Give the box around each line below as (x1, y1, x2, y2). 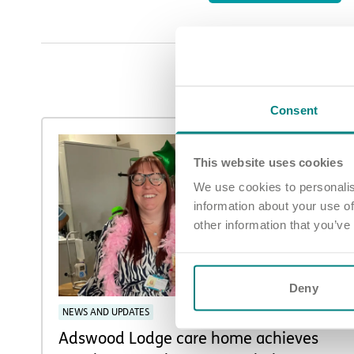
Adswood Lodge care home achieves (58, 330, 318, 348)
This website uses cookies (193, 155, 343, 168)
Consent (270, 103, 318, 117)
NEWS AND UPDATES (62, 307, 149, 318)
